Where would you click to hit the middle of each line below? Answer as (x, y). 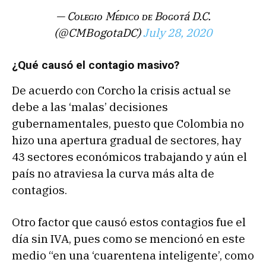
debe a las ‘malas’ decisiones (90, 107)
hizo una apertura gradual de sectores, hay (126, 140)
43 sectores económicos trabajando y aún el (129, 157)
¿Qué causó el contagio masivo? (96, 65)
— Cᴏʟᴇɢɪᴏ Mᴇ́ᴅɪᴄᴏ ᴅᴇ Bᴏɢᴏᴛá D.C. (133, 16)
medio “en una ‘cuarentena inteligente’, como (133, 256)
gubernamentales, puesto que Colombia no (128, 124)
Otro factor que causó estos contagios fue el (129, 222)
